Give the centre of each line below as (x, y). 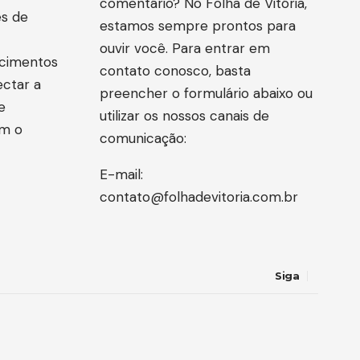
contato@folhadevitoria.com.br (198, 196)
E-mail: (121, 174)
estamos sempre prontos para (197, 25)
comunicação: (143, 138)
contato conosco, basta (175, 70)
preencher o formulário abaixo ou (206, 93)
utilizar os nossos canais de (184, 115)
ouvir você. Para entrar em (184, 48)
